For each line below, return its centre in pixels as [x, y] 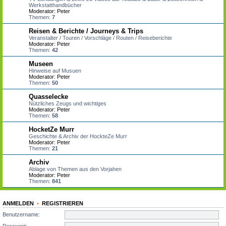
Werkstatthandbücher [55, 5]
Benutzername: [21, 215]
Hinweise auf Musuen [55, 71]
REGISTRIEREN [63, 204]
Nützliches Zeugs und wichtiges [68, 104]
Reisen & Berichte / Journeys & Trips [86, 31]
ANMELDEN [18, 204]
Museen [41, 64]
